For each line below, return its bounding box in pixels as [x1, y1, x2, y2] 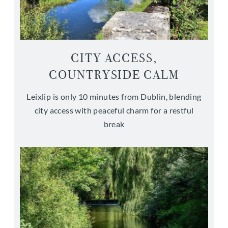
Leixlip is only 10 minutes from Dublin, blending [26, 92, 202, 101]
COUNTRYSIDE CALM [49, 68, 179, 82]
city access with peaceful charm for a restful [34, 105, 194, 115]
